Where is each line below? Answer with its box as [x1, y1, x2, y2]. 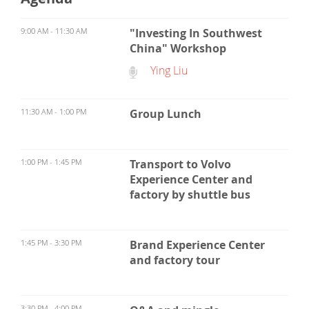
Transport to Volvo [129, 157, 231, 172]
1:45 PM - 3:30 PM [21, 237, 81, 248]
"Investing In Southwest [129, 26, 262, 41]
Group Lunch [129, 106, 201, 121]
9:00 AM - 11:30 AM [21, 26, 87, 36]
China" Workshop [129, 41, 226, 56]
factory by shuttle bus [129, 187, 250, 202]
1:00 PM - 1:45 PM [21, 157, 81, 167]
